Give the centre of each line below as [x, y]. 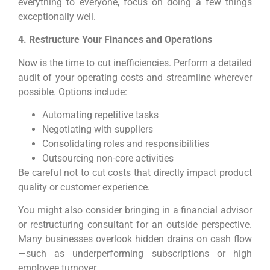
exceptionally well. [57, 16]
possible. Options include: [73, 92]
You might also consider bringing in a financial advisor [135, 210]
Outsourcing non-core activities [108, 159]
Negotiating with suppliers [98, 130]
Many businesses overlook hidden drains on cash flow [135, 239]
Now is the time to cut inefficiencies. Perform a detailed [135, 63]
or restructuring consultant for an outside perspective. [135, 225]
